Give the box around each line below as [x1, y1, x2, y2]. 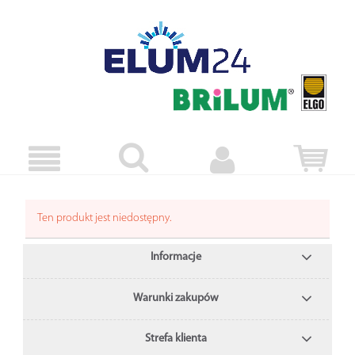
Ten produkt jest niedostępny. [37, 212, 172, 224]
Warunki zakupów [133, 292, 219, 304]
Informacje [151, 251, 202, 264]
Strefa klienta [145, 333, 208, 345]
